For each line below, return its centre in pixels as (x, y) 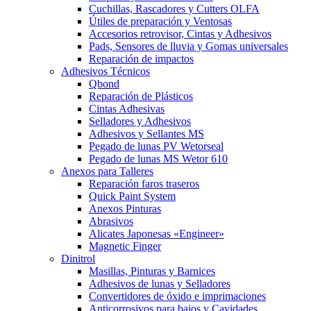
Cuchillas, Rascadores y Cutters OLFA (174, 9)
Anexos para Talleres (107, 171)
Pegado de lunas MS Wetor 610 (158, 159)
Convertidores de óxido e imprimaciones (177, 296)
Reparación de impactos (141, 59)
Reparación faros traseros (144, 184)
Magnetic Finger (125, 246)
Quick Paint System (132, 196)
